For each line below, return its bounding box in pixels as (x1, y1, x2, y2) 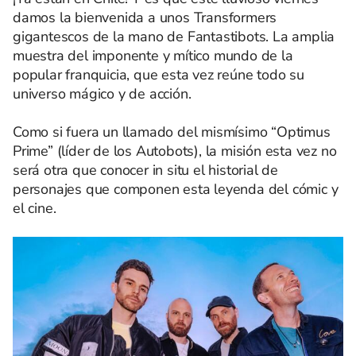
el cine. (13, 199, 56, 218)
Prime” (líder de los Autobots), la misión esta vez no (13, 141, 337, 161)
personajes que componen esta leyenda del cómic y (13, 180, 339, 199)
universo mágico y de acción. (13, 84, 192, 103)
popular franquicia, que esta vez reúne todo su (13, 65, 304, 84)
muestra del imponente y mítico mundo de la (13, 46, 293, 65)
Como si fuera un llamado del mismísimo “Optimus (13, 122, 331, 141)
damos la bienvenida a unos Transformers (13, 8, 277, 27)
